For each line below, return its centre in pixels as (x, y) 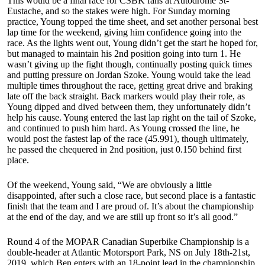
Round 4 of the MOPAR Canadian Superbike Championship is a (128, 242)
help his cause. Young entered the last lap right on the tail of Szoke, (132, 118)
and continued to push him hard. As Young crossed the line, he (123, 128)
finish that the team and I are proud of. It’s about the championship (130, 206)
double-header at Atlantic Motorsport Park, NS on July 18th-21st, (129, 253)
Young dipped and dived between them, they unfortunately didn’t (129, 107)
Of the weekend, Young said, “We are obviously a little (109, 185)
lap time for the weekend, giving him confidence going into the (124, 33)
